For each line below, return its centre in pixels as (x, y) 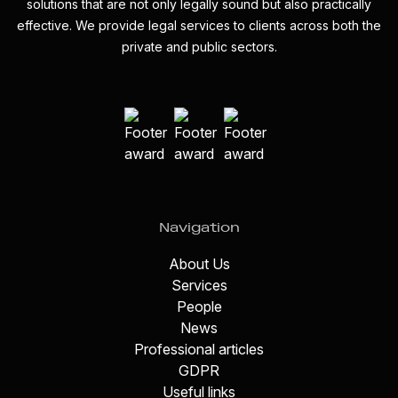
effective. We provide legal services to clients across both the (199, 26)
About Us (199, 264)
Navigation (199, 228)
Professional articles (199, 350)
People (199, 307)
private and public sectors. (199, 47)
